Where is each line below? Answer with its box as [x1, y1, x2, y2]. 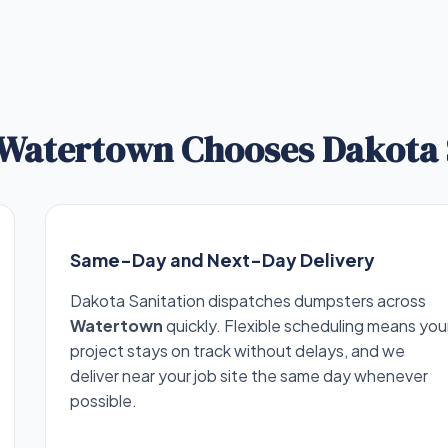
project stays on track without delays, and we [70, 340, 406, 362]
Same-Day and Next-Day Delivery [70, 248, 376, 272]
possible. [70, 390, 138, 412]
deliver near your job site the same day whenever [70, 365, 429, 387]
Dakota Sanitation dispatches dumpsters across [70, 290, 427, 312]
